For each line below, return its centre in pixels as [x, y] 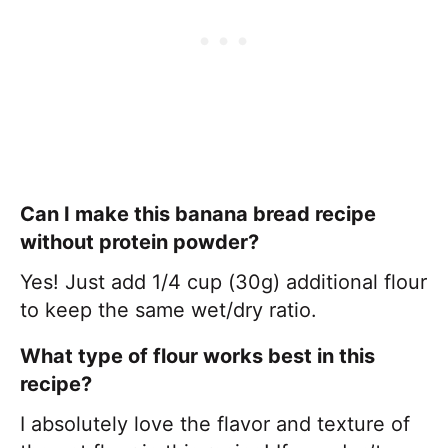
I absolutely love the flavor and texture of [215, 423]
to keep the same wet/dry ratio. [168, 309]
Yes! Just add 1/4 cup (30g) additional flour [223, 281]
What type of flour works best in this [197, 355]
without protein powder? [139, 241]
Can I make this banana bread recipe [198, 213]
